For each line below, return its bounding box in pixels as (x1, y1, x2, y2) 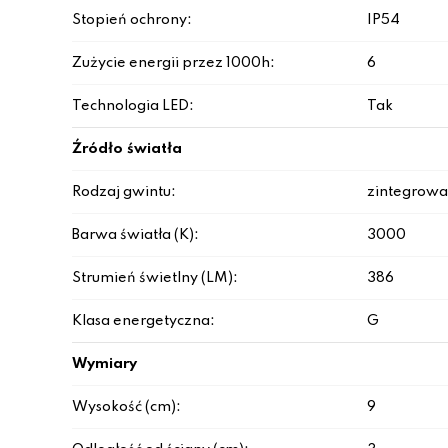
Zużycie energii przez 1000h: (72, 56, 275, 70)
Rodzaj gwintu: (72, 185, 176, 199)
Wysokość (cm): (72, 400, 181, 414)
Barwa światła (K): (72, 228, 199, 242)
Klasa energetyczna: (72, 314, 215, 328)
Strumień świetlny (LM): (72, 271, 238, 285)
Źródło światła (72, 142, 182, 156)
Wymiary (72, 357, 137, 371)
